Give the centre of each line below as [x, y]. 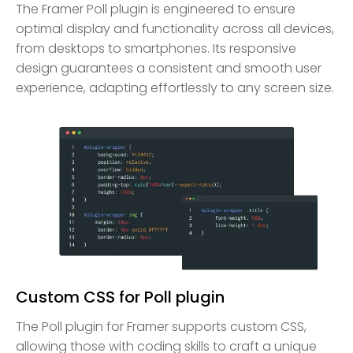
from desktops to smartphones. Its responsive [156, 48]
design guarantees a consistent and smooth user [169, 68]
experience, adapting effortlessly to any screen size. [175, 87]
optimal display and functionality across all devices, [175, 28]
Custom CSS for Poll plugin [120, 297]
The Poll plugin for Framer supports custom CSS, [161, 327]
